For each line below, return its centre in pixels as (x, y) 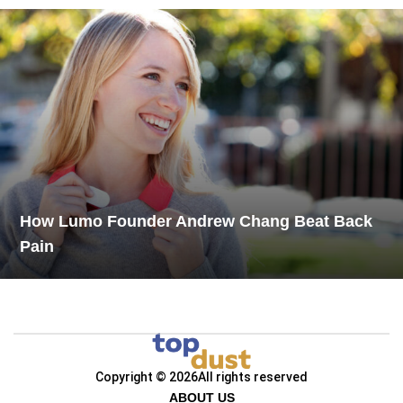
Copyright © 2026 (147, 377)
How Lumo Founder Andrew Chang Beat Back (197, 221)
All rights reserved (253, 377)
